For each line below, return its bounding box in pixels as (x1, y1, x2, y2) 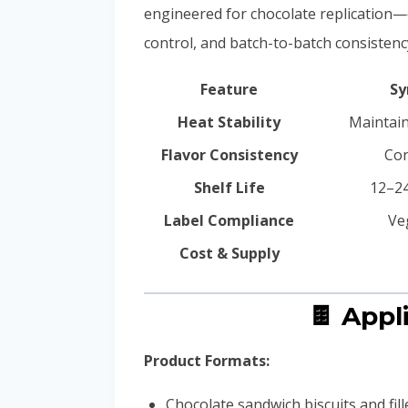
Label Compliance (164, 210, 294, 231)
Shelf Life (193, 178, 265, 199)
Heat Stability (178, 112, 280, 133)
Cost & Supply (178, 243, 280, 264)
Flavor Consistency (160, 145, 298, 166)
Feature (200, 79, 258, 100)
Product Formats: (144, 351, 270, 372)
